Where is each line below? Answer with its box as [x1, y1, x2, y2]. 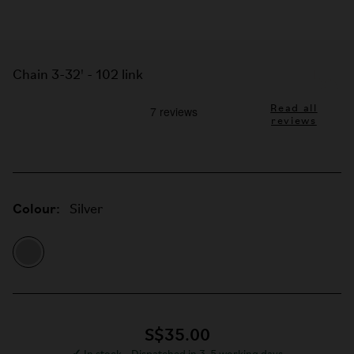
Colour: [13, 198, 60, 217]
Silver [70, 202, 103, 217]
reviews [271, 115, 317, 127]
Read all [270, 103, 318, 115]
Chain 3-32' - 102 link [13, 68, 143, 83]
